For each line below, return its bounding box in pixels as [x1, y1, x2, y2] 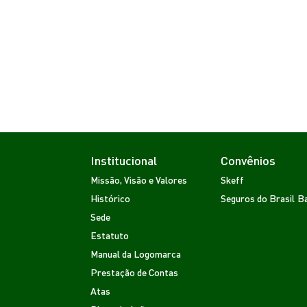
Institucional [90, 151, 157, 168]
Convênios [221, 151, 275, 168]
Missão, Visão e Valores [90, 173, 187, 186]
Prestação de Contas [90, 265, 178, 278]
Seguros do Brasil [221, 191, 295, 204]
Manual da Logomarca [90, 247, 181, 260]
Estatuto [90, 228, 129, 241]
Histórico [90, 191, 130, 204]
